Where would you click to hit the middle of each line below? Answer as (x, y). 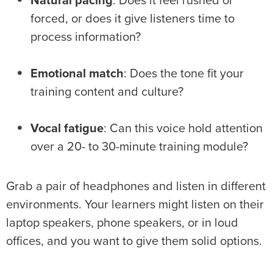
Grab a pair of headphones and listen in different (136, 187)
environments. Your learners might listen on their (135, 205)
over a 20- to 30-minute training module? (141, 147)
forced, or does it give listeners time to (133, 19)
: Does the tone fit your (184, 74)
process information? (87, 37)
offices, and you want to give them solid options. (134, 242)
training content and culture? (108, 92)
